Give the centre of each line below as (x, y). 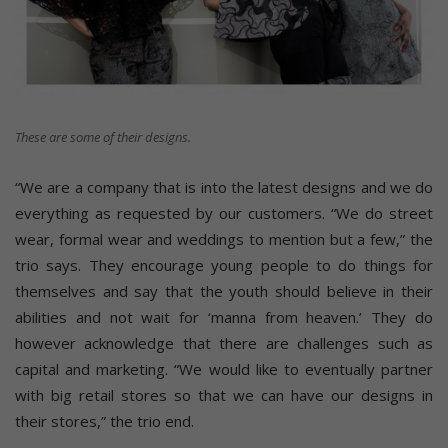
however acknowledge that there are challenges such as (224, 343)
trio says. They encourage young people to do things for (224, 265)
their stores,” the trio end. (104, 421)
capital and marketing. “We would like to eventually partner (224, 369)
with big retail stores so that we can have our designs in (224, 395)
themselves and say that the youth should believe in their (224, 291)
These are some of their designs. (103, 136)
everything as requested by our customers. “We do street (224, 213)
